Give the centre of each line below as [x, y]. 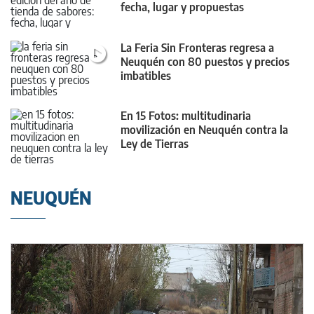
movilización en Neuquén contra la [204, 129]
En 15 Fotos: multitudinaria [186, 115]
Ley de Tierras [155, 143]
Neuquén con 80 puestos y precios [205, 61]
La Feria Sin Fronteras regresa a [197, 47]
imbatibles [146, 75]
